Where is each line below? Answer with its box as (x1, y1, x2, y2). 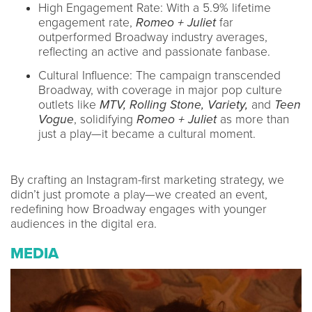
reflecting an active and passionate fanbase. (38, 44, 274, 59)
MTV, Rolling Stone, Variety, (100, 97, 248, 112)
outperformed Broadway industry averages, (38, 29, 267, 45)
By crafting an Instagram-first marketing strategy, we (10, 172, 284, 187)
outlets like (38, 97, 100, 112)
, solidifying (74, 111, 136, 127)
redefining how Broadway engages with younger (10, 201, 267, 217)
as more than (217, 111, 289, 127)
